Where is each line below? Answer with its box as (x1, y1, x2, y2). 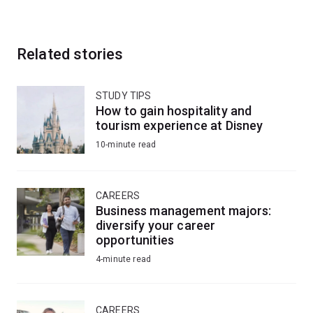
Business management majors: (96, 203, 272, 218)
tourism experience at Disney (96, 117, 263, 133)
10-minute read (96, 139, 156, 150)
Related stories (17, 45, 124, 63)
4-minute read (96, 254, 152, 264)
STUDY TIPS (96, 89, 152, 101)
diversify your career (96, 217, 216, 233)
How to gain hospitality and (96, 103, 252, 118)
